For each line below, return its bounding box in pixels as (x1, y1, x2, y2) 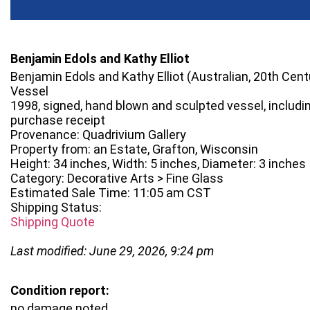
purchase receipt (10, 113, 105, 127)
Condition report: (10, 283, 109, 298)
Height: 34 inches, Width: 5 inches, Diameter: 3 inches (10, 156, 306, 171)
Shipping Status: (10, 200, 102, 215)
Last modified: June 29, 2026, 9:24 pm (10, 244, 214, 258)
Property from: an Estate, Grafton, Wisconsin (10, 142, 258, 156)
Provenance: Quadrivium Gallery (10, 127, 186, 142)
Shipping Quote (10, 215, 95, 229)
